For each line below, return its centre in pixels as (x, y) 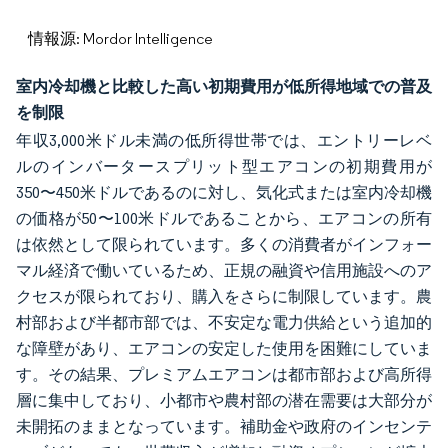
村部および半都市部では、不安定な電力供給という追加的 (224, 322)
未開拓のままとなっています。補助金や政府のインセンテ (224, 426)
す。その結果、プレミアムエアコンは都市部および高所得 (224, 374)
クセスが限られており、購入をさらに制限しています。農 (224, 296)
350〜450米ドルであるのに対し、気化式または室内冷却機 (224, 192)
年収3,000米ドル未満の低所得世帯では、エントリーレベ (224, 140)
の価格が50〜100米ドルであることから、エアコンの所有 (224, 218)
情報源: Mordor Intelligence (120, 38)
